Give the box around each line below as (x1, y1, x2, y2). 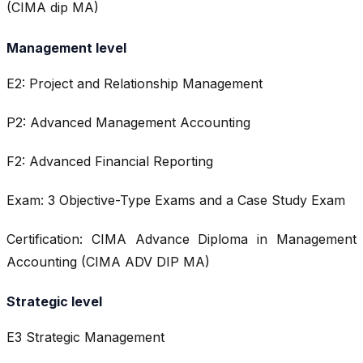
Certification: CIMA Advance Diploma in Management (6, 230, 357, 247)
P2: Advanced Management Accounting (6, 113, 250, 130)
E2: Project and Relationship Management (6, 75, 263, 92)
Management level (6, 39, 126, 56)
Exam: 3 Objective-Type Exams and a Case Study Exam (6, 191, 345, 208)
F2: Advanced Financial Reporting (6, 152, 213, 169)
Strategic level (6, 293, 102, 310)
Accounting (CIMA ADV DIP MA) (6, 253, 210, 270)
